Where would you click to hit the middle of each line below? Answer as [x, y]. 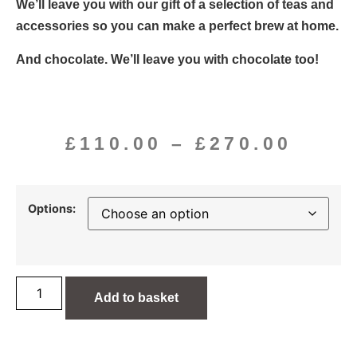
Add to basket [137, 298]
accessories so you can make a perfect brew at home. [177, 26]
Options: [52, 208]
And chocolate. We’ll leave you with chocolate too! [167, 59]
